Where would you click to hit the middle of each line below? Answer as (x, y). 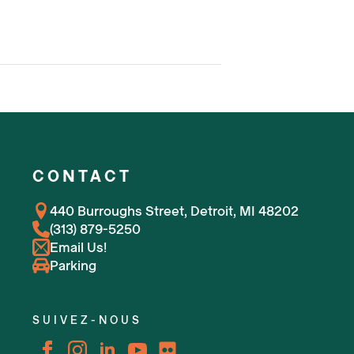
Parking (73, 265)
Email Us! (79, 247)
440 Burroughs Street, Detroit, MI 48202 (175, 211)
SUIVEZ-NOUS (88, 320)
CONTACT (83, 176)
